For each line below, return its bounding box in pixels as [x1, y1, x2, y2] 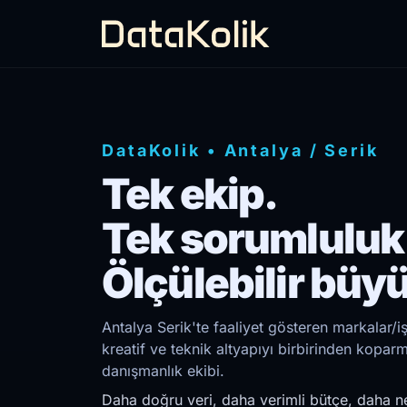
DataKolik [102, 141, 201, 160]
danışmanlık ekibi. [102, 362, 224, 380]
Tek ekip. [102, 168, 278, 219]
